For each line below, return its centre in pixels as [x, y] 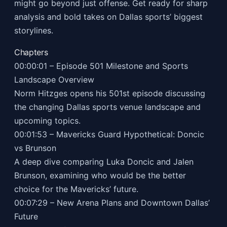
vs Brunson [35, 148]
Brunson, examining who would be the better [100, 175]
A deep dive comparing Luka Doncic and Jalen [104, 161]
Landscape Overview [54, 79]
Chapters [31, 52]
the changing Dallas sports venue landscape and [107, 107]
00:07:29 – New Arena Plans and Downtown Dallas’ [112, 202]
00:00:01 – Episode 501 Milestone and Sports [101, 66]
